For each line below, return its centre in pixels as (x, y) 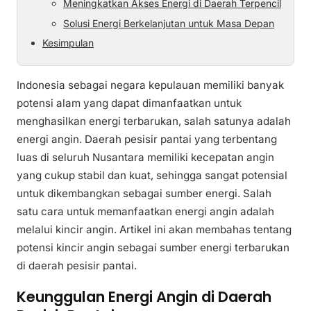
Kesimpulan (68, 42)
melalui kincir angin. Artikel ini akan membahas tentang (154, 230)
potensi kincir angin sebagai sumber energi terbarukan (153, 248)
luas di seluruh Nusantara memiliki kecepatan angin (145, 158)
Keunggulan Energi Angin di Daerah (144, 296)
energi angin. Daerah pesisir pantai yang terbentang (147, 140)
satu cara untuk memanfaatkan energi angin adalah (145, 212)
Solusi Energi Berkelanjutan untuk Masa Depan (169, 23)
